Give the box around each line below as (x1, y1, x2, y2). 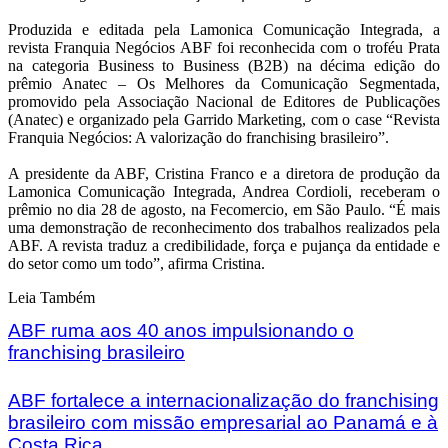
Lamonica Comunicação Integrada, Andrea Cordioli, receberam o (8, 183, 440, 201)
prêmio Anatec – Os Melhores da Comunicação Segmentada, (8, 75, 440, 93)
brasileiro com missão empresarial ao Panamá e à (8, 412, 438, 434)
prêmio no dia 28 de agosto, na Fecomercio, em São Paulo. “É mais (8, 201, 440, 219)
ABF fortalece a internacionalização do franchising (8, 390, 439, 412)
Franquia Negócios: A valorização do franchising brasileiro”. (8, 129, 389, 147)
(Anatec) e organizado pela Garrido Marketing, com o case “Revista (8, 111, 440, 129)
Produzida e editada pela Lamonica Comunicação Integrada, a (8, 21, 440, 39)
